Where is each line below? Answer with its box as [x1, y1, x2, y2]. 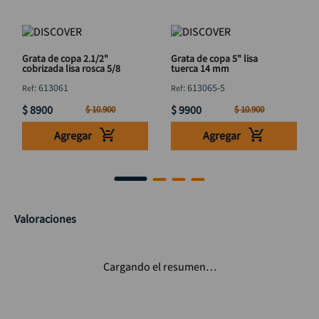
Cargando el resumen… [103, 259, 216, 273]
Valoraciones [14, 211, 76, 226]
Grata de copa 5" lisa [171, 52, 258, 65]
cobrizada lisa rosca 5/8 [22, 62, 120, 75]
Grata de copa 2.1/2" [22, 52, 108, 65]
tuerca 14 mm [171, 62, 229, 75]
